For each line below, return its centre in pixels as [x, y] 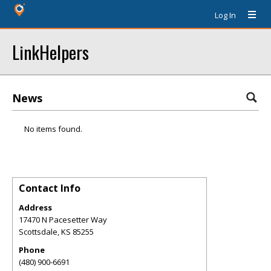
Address [35, 207]
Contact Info [50, 188]
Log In [225, 15]
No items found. [53, 129]
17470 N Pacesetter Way [63, 220]
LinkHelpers [51, 52]
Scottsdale [38, 232]
